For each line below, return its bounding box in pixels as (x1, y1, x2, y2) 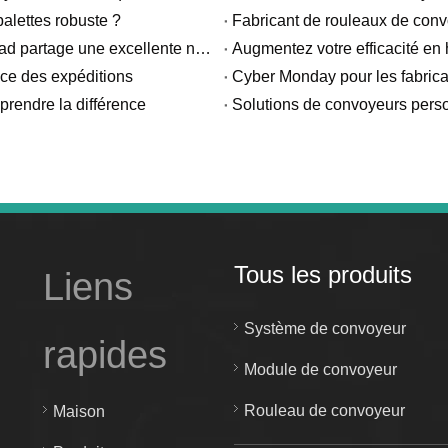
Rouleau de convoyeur (243, 402, 405, 419)
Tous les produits (233, 261, 412, 288)
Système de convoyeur (243, 320, 406, 337)
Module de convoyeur (243, 361, 397, 378)
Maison (53, 403, 106, 420)
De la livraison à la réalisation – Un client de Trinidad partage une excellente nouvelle (195, 40, 211, 57)
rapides (43, 334, 168, 376)
